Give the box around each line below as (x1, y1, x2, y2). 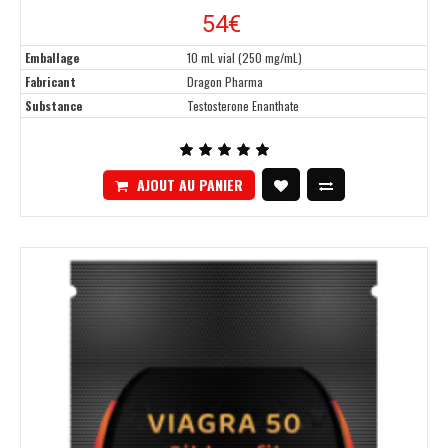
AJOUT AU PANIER (137, 173, 243, 195)
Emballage (25, 49, 79, 67)
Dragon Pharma (187, 73, 263, 91)
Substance (25, 97, 82, 115)
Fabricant (25, 73, 76, 91)
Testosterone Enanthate (187, 97, 299, 115)
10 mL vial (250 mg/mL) (187, 49, 302, 67)
